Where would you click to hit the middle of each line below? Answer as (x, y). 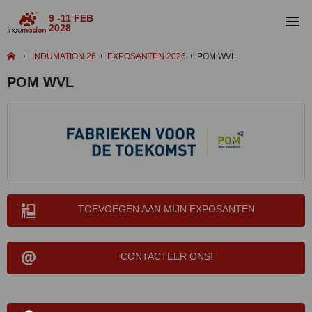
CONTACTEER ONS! (166, 256)
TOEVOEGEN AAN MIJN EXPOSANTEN (166, 209)
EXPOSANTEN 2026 (147, 56)
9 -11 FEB (71, 18)
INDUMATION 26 (64, 56)
